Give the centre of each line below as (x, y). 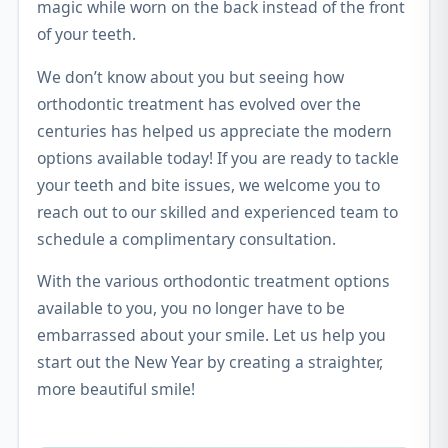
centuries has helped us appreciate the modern (214, 130)
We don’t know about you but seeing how (190, 76)
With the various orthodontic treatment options (213, 281)
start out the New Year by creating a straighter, (210, 362)
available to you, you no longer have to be (191, 308)
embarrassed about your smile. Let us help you (211, 335)
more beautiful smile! (116, 389)
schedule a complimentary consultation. (186, 238)
